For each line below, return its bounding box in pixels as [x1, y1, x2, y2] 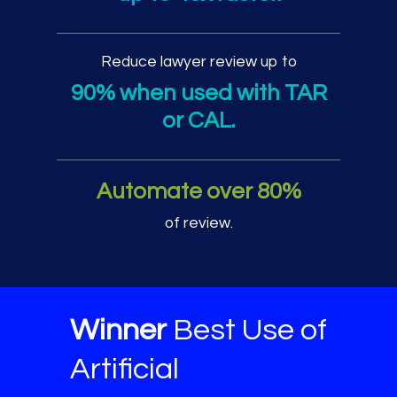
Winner [70, 314, 167, 346]
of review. [164, 214, 233, 231]
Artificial [70, 353, 179, 385]
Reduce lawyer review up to [100, 53, 297, 70]
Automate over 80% [96, 179, 301, 203]
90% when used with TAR [70, 81, 327, 105]
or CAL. [162, 108, 235, 132]
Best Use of [167, 314, 327, 346]
